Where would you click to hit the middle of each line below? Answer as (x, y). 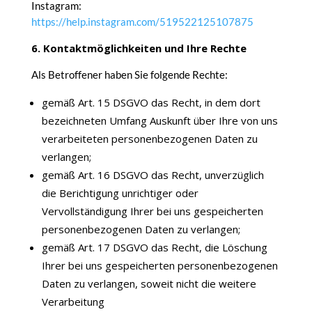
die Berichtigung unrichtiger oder (120, 193)
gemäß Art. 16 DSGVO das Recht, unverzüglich (153, 175)
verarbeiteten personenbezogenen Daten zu (149, 139)
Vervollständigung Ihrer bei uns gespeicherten (152, 211)
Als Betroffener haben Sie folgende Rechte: (129, 75)
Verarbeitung (73, 302)
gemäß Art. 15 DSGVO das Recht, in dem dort (151, 102)
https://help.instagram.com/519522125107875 (142, 22)
